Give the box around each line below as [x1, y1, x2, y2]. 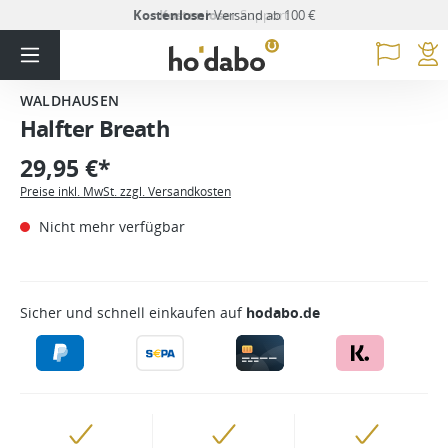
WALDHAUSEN [20, 91, 119, 110]
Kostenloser [132, 5, 211, 24]
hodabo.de [246, 303, 320, 322]
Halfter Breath [20, 114, 169, 143]
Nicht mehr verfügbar [35, 217, 185, 236]
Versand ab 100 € [213, 5, 316, 24]
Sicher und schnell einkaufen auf [20, 303, 246, 322]
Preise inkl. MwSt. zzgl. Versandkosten [20, 183, 231, 200]
